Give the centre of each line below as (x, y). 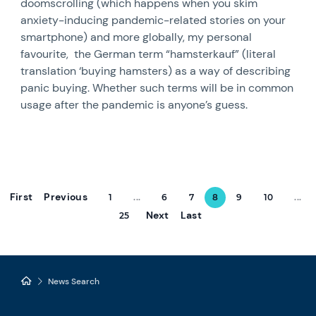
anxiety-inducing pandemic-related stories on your (153, 20)
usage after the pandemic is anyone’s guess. (134, 105)
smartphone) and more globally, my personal (136, 37)
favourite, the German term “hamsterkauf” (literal (148, 54)
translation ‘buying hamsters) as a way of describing (156, 71)
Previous (66, 197)
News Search (74, 281)
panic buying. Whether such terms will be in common (157, 88)
